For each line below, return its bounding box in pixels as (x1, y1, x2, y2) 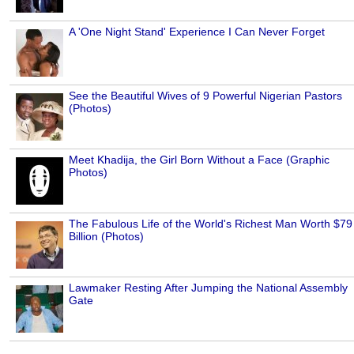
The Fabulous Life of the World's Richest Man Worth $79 (69, 217, 352, 231)
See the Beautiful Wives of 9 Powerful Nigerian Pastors (69, 89, 342, 103)
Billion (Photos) (69, 230, 144, 243)
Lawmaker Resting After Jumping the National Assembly (69, 281, 348, 295)
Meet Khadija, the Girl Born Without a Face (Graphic (69, 153, 330, 167)
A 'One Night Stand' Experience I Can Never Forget (69, 25, 325, 39)
